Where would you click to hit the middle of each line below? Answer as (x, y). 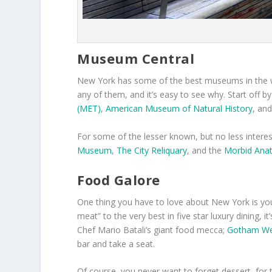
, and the (206, 150)
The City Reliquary (152, 150)
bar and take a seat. (116, 244)
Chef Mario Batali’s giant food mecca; (152, 230)
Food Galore (119, 180)
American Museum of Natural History (179, 109)
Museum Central (136, 59)
